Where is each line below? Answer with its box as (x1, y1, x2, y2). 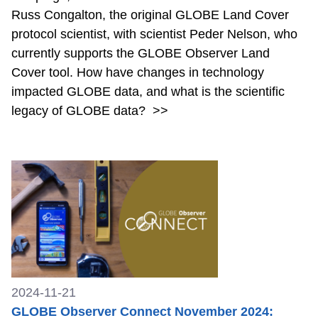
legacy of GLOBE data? (11, 104, 149, 119)
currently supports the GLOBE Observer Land (11, 46, 270, 61)
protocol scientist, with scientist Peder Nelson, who (11, 27, 297, 42)
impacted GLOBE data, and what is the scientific (11, 84, 285, 99)
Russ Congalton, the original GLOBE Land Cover (11, 8, 289, 23)
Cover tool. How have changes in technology (11, 65, 264, 80)
